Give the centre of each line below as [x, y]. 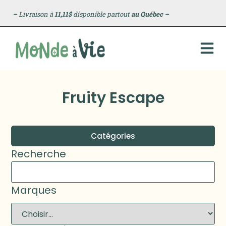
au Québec [147, 14]
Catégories [113, 136]
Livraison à [36, 14]
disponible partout [101, 14]
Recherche [39, 154]
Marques [34, 190]
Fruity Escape [113, 98]
